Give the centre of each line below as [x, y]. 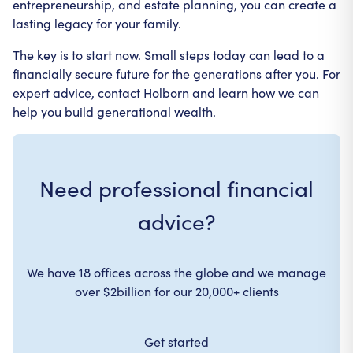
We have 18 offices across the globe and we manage [176, 272]
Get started [176, 342]
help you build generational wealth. [114, 111]
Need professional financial [176, 188]
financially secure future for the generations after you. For [176, 74]
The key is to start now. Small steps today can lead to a [169, 55]
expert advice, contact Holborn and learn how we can [166, 93]
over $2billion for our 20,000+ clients [176, 291]
